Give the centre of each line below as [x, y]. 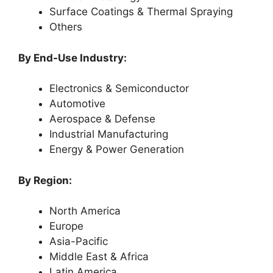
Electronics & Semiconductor [119, 88]
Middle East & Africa [99, 257]
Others [66, 27]
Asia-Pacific [79, 241]
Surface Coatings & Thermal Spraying [141, 12]
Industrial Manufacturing [109, 134]
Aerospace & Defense [102, 119]
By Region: [45, 180]
